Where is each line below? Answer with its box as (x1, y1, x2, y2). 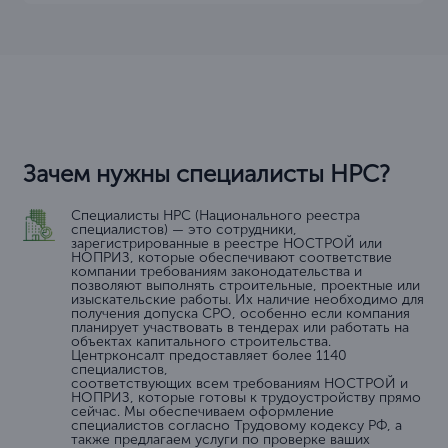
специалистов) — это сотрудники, (71, 221, 297, 239)
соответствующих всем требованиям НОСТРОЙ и (71, 375, 408, 393)
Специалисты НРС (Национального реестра (71, 207, 360, 225)
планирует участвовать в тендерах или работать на (71, 319, 409, 337)
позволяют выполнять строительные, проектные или (71, 277, 420, 295)
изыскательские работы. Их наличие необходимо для (71, 291, 424, 309)
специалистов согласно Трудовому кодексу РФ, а (71, 417, 402, 435)
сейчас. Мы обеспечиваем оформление (71, 403, 334, 421)
